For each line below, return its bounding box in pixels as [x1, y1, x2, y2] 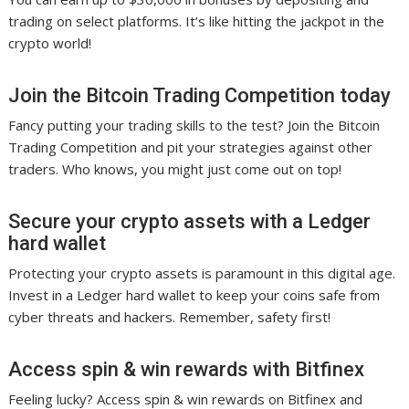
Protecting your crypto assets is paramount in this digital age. [8, 264, 396, 283]
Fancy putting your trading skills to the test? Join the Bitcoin [8, 116, 381, 135]
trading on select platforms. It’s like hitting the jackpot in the [8, 12, 385, 31]
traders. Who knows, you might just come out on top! [8, 160, 342, 179]
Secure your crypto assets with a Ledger [8, 210, 372, 234]
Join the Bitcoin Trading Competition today [8, 84, 392, 108]
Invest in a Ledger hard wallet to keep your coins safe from [8, 286, 381, 305]
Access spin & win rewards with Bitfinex [8, 358, 365, 382]
